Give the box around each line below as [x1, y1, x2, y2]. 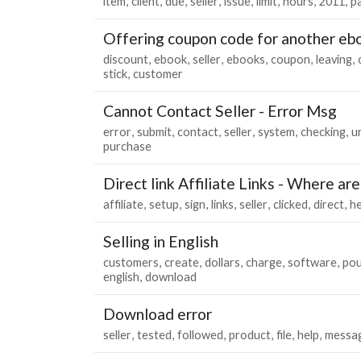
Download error [103, 304, 212, 323]
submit [137, 124, 172, 139]
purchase [103, 139, 151, 153]
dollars [205, 255, 240, 269]
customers [103, 255, 159, 269]
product [229, 327, 271, 342]
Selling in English [103, 231, 218, 251]
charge [246, 255, 282, 269]
